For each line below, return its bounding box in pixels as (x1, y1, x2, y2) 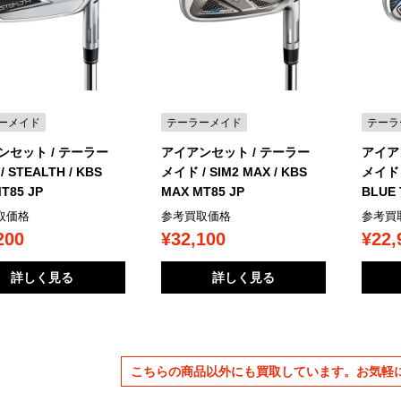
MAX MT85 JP (160, 184, 244, 200)
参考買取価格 (160, 209, 231, 224)
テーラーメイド (166, 115, 242, 129)
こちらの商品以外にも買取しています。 (131, 363, 356, 379)
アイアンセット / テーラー (160, 145, 310, 160)
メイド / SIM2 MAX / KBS (160, 165, 307, 180)
